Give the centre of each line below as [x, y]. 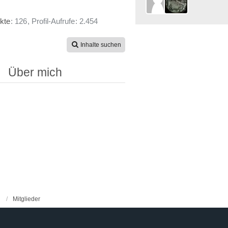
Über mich [35, 73]
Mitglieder [26, 199]
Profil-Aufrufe [53, 21]
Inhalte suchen [101, 45]
